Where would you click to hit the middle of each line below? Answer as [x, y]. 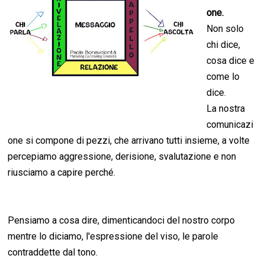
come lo [223, 77]
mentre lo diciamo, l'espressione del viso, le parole [113, 237]
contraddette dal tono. [53, 253]
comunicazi [230, 125]
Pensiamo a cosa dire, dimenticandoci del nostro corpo [122, 221]
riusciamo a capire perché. [62, 173]
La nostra [226, 109]
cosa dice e [231, 61]
